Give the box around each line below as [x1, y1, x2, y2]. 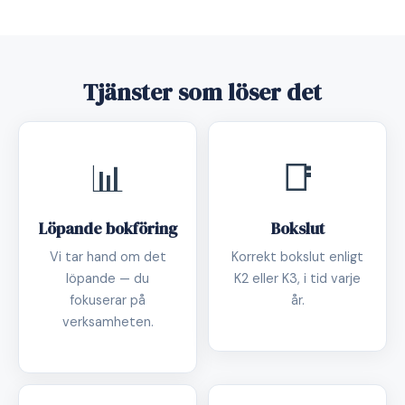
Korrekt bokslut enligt [231, 249, 363, 265]
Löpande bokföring [38, 218, 177, 240]
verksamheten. [61, 314, 154, 330]
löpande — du [66, 270, 149, 287]
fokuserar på [70, 292, 146, 308]
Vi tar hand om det [49, 249, 166, 265]
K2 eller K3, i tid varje [234, 270, 361, 287]
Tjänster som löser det [83, 76, 322, 108]
